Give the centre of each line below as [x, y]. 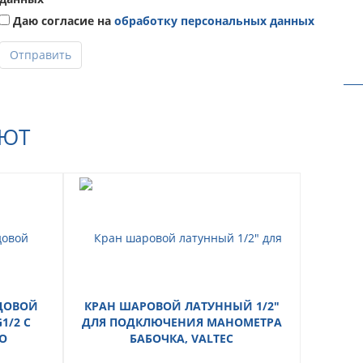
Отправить [41, 54]
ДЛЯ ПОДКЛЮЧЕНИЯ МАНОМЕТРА [181, 322]
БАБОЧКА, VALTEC [181, 338]
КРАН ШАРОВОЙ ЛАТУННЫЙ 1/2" [181, 305]
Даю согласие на [62, 20]
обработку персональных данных [214, 20]
